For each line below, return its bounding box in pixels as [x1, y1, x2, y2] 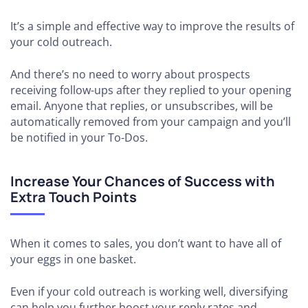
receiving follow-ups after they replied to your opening [10, 82, 291, 98]
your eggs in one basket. [10, 252, 136, 267]
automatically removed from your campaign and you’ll [10, 114, 291, 130]
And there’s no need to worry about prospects [10, 67, 250, 82]
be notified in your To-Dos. [10, 130, 148, 146]
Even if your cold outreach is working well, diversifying [10, 284, 288, 300]
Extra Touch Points [10, 188, 137, 207]
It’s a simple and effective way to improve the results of [10, 19, 294, 34]
